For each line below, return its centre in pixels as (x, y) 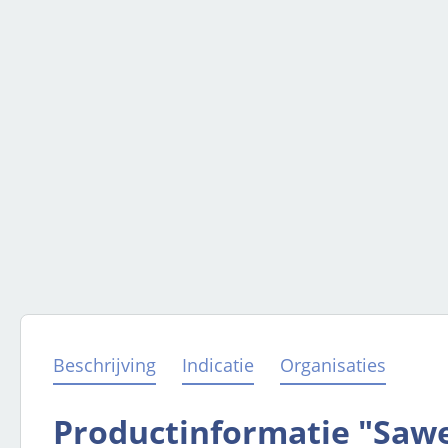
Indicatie (218, 365)
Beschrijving (104, 365)
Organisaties (333, 365)
